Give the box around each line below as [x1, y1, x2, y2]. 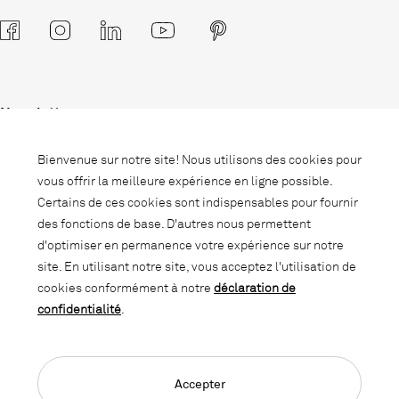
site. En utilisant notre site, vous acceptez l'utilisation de [37, 258, 356, 273]
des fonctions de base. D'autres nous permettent [37, 216, 311, 231]
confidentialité [37, 301, 121, 316]
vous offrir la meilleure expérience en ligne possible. [37, 173, 332, 188]
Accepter [174, 376, 225, 391]
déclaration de [214, 280, 296, 295]
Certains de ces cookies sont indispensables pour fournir [37, 194, 358, 209]
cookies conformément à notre [37, 280, 214, 295]
